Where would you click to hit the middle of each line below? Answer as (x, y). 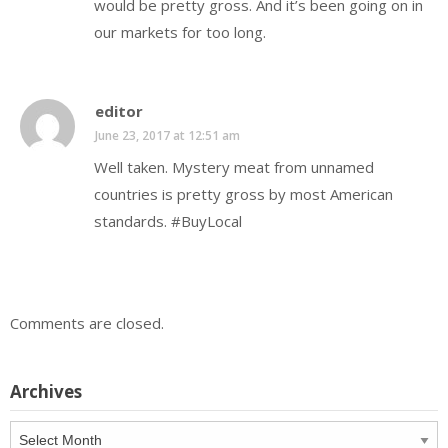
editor (119, 110)
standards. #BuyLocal (168, 220)
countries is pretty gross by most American (243, 193)
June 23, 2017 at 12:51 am (167, 135)
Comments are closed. (87, 322)
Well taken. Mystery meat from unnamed (234, 166)
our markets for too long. (180, 32)
